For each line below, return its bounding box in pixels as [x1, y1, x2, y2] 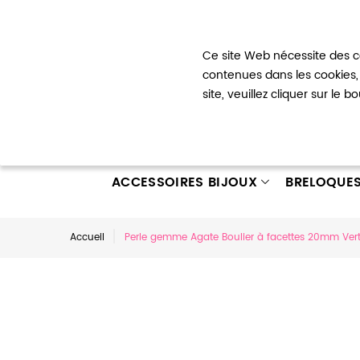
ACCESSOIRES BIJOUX [112, 172, 257, 193]
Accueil [70, 230, 104, 245]
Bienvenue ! [70, 16, 127, 31]
